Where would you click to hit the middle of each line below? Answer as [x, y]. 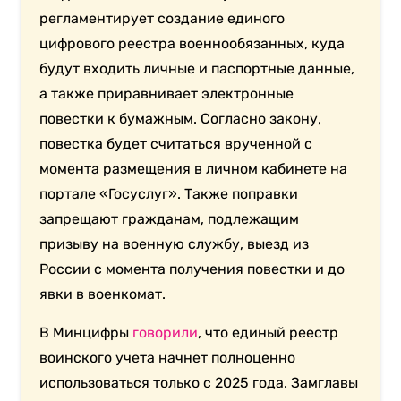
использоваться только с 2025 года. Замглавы [199, 383]
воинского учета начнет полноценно [168, 358]
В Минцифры [86, 333]
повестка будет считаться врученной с [176, 144]
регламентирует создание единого [162, 19]
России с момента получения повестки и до [192, 269]
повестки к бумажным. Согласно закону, [181, 119]
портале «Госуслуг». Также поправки [169, 194]
